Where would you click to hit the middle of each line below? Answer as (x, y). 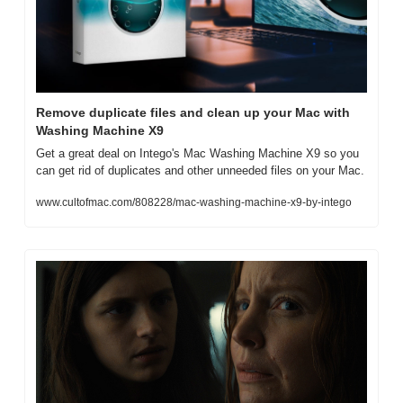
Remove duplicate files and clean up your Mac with (193, 113)
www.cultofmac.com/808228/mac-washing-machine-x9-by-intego (194, 203)
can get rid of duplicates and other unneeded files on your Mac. (200, 171)
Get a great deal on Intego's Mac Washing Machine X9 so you (197, 154)
